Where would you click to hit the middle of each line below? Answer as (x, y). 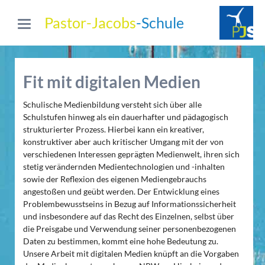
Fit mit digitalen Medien (112, 81)
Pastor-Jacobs (90, 22)
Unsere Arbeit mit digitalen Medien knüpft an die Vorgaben (131, 254)
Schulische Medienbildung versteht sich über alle (112, 105)
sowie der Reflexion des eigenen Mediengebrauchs (114, 179)
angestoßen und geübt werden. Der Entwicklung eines (121, 192)
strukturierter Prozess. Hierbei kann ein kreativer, (113, 130)
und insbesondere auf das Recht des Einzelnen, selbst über (128, 216)
